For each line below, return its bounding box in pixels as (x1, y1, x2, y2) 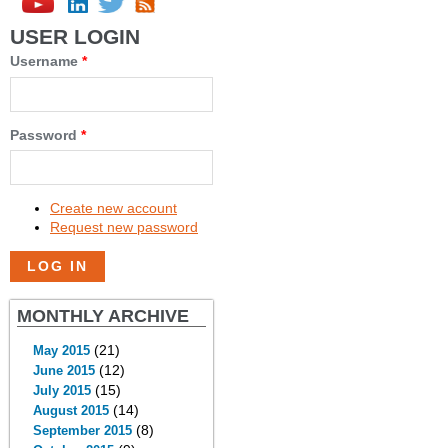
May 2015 (32, 343, 90, 358)
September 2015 (32, 423, 132, 438)
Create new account (50, 200, 177, 216)
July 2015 (32, 383, 91, 398)
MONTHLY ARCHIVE (17, 305, 189, 326)
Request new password (50, 219, 198, 235)
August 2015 (32, 403, 109, 418)
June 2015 (32, 363, 95, 378)
